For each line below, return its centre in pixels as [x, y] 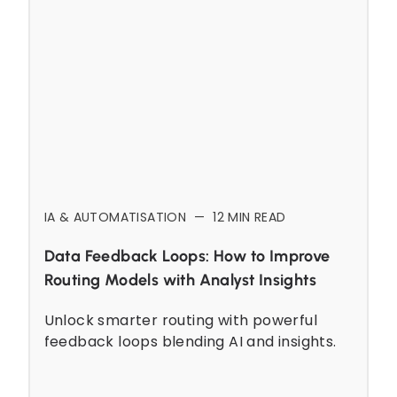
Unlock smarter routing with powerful [180, 320]
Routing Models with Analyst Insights [180, 280]
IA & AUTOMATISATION [115, 217]
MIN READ [255, 217]
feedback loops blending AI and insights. [190, 341]
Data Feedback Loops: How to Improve [187, 256]
